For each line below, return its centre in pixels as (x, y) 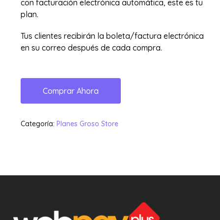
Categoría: (38, 124)
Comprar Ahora (70, 91)
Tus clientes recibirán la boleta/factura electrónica (112, 36)
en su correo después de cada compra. (91, 48)
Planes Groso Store (87, 124)
